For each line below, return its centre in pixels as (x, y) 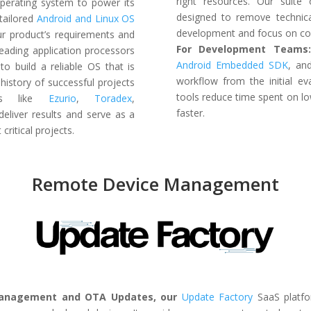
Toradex (114, 98)
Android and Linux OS (86, 18)
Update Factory (217, 296)
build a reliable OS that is (73, 66)
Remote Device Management (155, 184)
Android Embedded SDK (232, 65)
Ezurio (62, 98)
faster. (190, 112)
